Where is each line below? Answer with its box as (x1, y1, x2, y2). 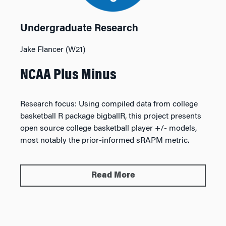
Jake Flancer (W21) (20, 46, 85, 54)
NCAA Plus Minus (20, 68, 117, 83)
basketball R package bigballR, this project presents (20, 112, 201, 121)
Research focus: (20, 100, 77, 108)
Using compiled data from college (79, 100, 198, 108)
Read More (91, 172, 135, 180)
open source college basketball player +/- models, (20, 125, 197, 133)
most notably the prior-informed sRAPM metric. (20, 137, 189, 145)
